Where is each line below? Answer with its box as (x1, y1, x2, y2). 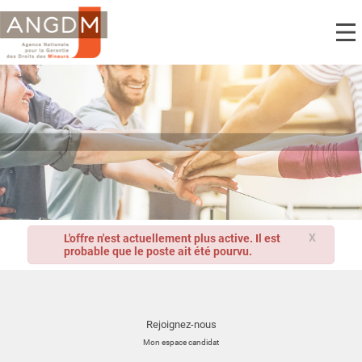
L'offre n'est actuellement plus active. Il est (64, 232, 281, 245)
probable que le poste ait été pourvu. (64, 245, 253, 258)
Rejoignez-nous (145, 318, 217, 330)
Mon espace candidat (143, 337, 219, 347)
